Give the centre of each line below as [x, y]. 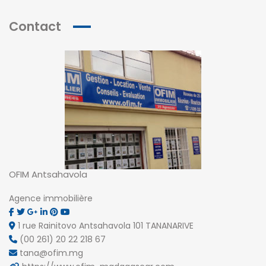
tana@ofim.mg [51, 253]
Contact [35, 26]
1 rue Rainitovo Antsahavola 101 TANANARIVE [106, 226]
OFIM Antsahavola [48, 174]
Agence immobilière [51, 198]
